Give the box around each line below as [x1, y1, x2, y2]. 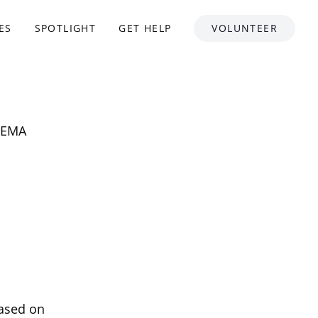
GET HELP [119, 21, 172, 35]
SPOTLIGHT [34, 21, 97, 35]
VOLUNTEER [212, 21, 278, 35]
